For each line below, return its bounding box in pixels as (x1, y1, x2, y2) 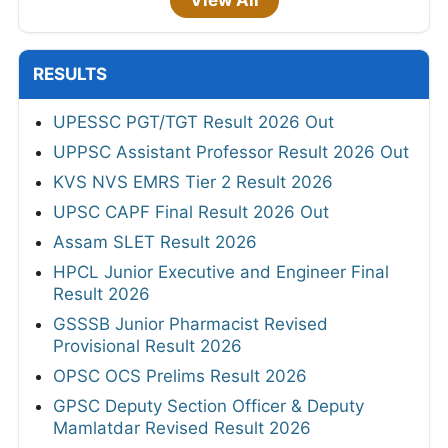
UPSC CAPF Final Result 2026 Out (53, 201, 329, 222)
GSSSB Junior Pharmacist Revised (53, 313, 328, 334)
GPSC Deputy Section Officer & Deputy (53, 395, 364, 416)
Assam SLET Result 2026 (53, 231, 257, 252)
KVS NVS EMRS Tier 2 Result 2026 (53, 171, 333, 192)
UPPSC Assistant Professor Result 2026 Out (53, 141, 409, 162)
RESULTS (33, 63, 107, 84)
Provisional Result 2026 (53, 335, 242, 356)
